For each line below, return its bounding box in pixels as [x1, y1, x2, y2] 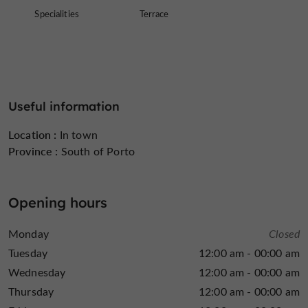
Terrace [139, 7, 169, 19]
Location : [8, 127, 57, 142]
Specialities [34, 7, 79, 19]
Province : [8, 144, 58, 159]
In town [56, 127, 98, 142]
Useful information [8, 98, 120, 113]
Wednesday [8, 265, 66, 280]
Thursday [8, 284, 54, 299]
